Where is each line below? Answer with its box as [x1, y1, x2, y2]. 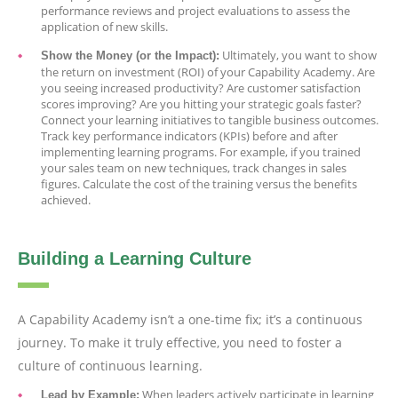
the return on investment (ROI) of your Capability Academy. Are [41, 63, 375, 80]
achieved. [41, 191, 91, 208]
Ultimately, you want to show [219, 46, 377, 63]
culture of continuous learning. [18, 356, 203, 374]
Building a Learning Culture [18, 248, 251, 268]
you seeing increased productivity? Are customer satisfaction [41, 79, 361, 96]
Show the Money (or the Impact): [41, 48, 219, 62]
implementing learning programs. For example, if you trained [41, 143, 361, 160]
